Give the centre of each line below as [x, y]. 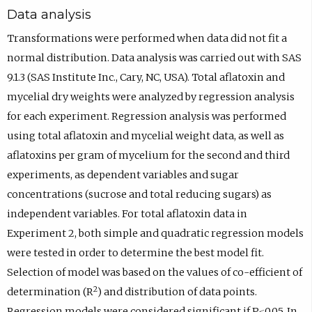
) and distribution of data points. [177, 291]
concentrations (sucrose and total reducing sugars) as [139, 194]
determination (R [50, 291]
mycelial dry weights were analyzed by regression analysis [150, 96]
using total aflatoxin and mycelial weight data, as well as [145, 135]
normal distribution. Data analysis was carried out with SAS [154, 57]
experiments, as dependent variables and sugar [123, 174]
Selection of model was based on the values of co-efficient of [154, 272]
